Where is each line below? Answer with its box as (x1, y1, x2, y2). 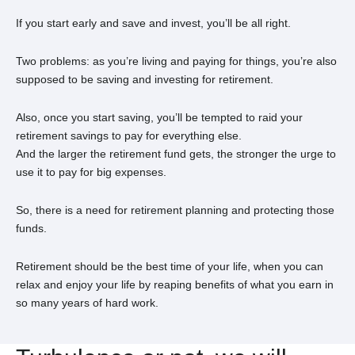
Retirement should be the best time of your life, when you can (16, 260, 323, 273)
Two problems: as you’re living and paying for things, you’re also (16, 55, 337, 67)
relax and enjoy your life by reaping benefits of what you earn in (16, 278, 334, 291)
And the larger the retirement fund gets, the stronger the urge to (16, 147, 336, 160)
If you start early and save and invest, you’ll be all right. (16, 17, 291, 29)
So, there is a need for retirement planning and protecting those (16, 204, 334, 216)
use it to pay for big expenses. (16, 166, 166, 178)
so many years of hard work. (16, 296, 158, 309)
